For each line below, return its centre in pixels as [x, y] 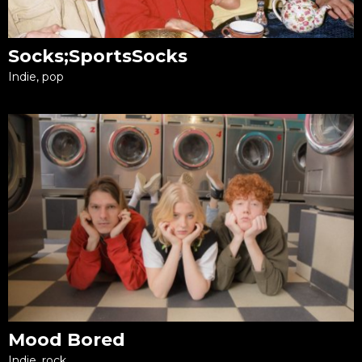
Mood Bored [67, 339]
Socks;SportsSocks [98, 56]
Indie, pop [36, 77]
